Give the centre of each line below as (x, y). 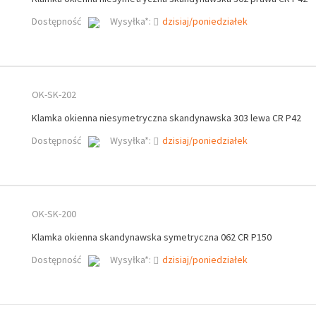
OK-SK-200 (54, 214)
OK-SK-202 (54, 95)
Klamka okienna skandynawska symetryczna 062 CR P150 (151, 237)
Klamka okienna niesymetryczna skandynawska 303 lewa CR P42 (166, 118)
